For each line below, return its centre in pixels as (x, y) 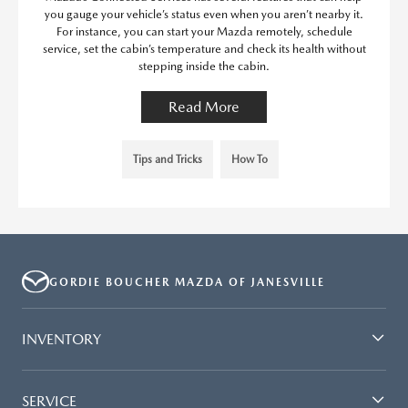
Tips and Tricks (168, 160)
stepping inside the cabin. (204, 66)
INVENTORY (61, 339)
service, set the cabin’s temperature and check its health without (204, 49)
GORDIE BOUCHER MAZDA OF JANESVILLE (187, 282)
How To (250, 160)
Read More (204, 107)
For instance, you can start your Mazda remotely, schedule (204, 32)
